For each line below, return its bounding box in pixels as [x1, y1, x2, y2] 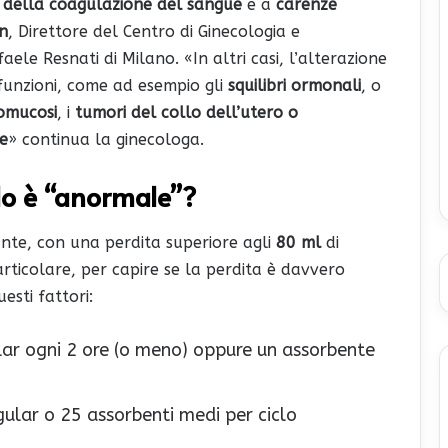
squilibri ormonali [228, 76, 361, 96]
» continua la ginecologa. [8, 130, 204, 150]
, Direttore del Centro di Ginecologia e [8, 22, 300, 42]
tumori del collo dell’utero [75, 103, 283, 123]
